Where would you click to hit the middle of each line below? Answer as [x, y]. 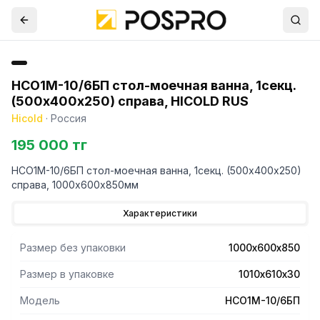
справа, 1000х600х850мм [75, 185]
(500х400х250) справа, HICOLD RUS [130, 101]
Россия [69, 118]
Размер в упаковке [67, 274]
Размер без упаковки [73, 247]
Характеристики [160, 213]
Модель [40, 300]
